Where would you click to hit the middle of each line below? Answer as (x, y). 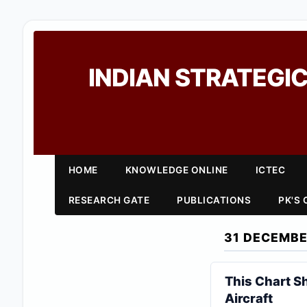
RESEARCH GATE (109, 200)
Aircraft (248, 298)
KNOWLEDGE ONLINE (176, 170)
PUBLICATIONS (214, 200)
